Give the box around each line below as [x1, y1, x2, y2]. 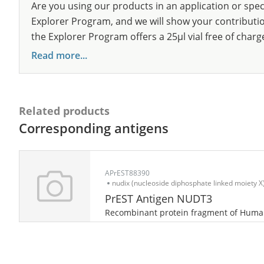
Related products [19, 104, 110, 118]
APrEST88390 [105, 168, 150, 178]
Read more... [31, 49, 87, 62]
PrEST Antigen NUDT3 [105, 192, 212, 206]
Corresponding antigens [19, 119, 169, 137]
